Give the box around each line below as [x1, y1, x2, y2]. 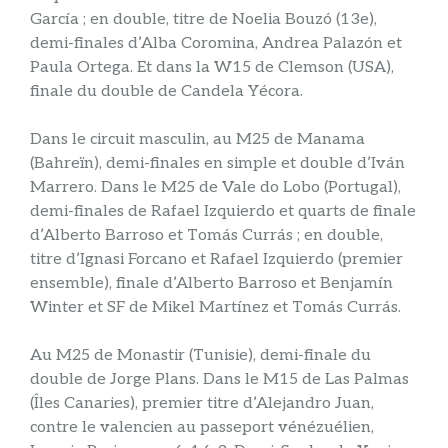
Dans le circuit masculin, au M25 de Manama [30, 130, 365, 150]
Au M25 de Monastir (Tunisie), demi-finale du [30, 346, 371, 366]
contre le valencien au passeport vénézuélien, [30, 418, 374, 438]
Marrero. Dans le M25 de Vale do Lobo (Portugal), [30, 178, 401, 198]
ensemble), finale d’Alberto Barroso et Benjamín [30, 274, 393, 294]
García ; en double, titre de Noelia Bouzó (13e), [30, 10, 377, 30]
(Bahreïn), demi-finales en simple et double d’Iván [30, 154, 405, 174]
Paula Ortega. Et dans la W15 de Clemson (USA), [30, 58, 394, 78]
